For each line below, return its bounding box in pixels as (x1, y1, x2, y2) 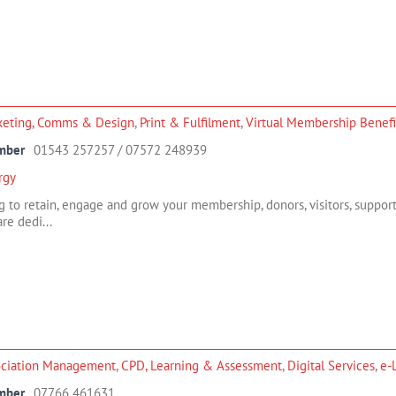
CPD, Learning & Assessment (121, 357, 282, 374)
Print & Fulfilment (140, 114, 240, 131)
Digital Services (287, 357, 375, 374)
